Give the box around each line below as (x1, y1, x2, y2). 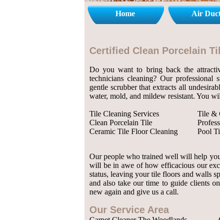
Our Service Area (89, 204, 169, 215)
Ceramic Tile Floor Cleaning (89, 127, 178, 136)
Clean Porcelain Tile (89, 118, 152, 127)
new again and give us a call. (89, 188, 179, 196)
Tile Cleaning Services (89, 110, 159, 118)
